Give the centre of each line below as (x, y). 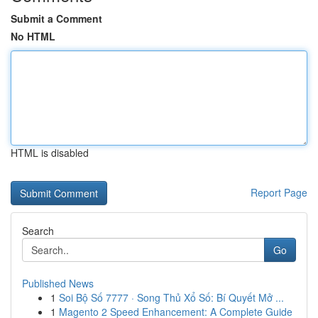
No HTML (33, 36)
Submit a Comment (56, 18)
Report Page (279, 192)
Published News (58, 283)
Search (38, 231)
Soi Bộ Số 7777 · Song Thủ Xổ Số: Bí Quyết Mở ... (171, 297)
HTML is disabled (50, 153)
